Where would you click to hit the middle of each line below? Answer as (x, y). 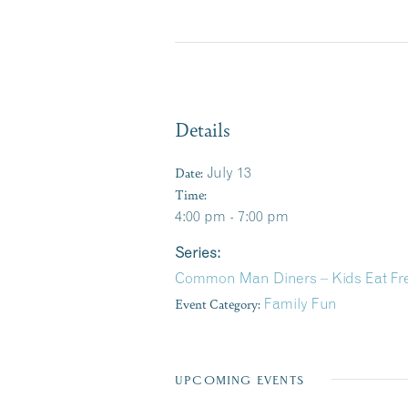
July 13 (229, 172)
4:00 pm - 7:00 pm (232, 216)
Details (203, 129)
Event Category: (218, 303)
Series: (198, 252)
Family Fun (301, 303)
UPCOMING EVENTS (240, 380)
